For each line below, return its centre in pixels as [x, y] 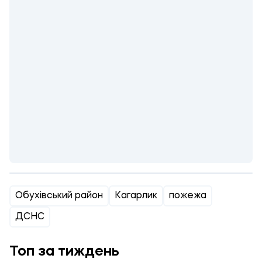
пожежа [188, 196]
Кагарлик [136, 196]
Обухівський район [59, 196]
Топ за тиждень [64, 252]
